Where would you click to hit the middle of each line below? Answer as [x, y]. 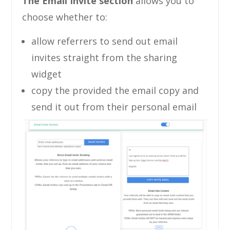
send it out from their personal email [114, 107]
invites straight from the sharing [104, 57]
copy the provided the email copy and [115, 90]
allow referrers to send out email [105, 41]
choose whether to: [65, 17]
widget [47, 74]
